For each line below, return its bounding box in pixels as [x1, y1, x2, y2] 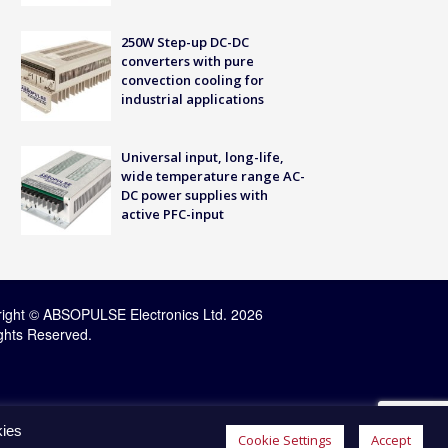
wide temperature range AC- [120, 166, 305, 185]
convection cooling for [120, 70, 264, 89]
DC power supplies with [120, 185, 268, 204]
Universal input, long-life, [120, 147, 284, 166]
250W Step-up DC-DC [120, 32, 249, 51]
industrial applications [120, 89, 264, 108]
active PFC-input [120, 204, 224, 223]
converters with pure [120, 51, 254, 70]
